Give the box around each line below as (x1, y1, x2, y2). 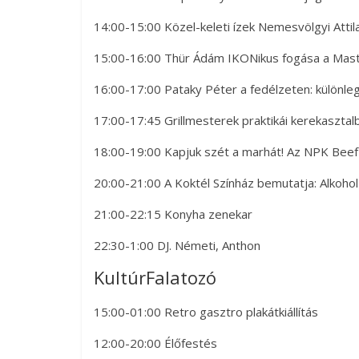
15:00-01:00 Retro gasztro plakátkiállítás (94, 304, 318, 321)
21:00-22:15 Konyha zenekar (94, 206, 252, 223)
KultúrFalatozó (94, 265, 216, 290)
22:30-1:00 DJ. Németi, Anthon (94, 237, 260, 254)
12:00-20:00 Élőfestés (94, 335, 217, 352)
